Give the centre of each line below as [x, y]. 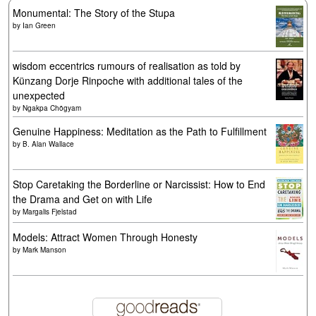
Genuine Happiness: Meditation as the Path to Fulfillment [140, 131]
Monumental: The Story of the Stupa [94, 13]
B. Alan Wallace [48, 144]
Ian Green [39, 25]
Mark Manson [44, 250]
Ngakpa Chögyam [52, 108]
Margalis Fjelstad [50, 212]
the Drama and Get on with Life [83, 199]
